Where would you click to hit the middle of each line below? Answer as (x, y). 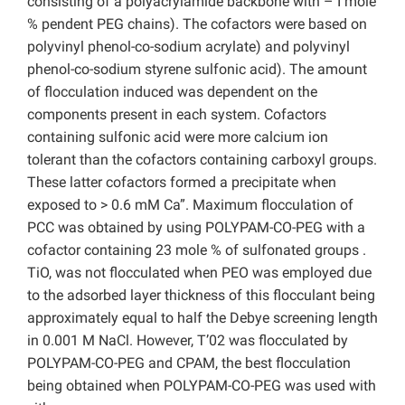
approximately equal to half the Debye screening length (202, 318)
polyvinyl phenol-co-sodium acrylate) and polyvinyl (188, 47)
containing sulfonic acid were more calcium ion (178, 137)
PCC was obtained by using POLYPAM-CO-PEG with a (196, 228)
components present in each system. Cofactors (177, 115)
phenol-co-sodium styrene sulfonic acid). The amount (197, 70)
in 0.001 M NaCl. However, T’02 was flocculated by (188, 341)
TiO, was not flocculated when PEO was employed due (199, 273)
